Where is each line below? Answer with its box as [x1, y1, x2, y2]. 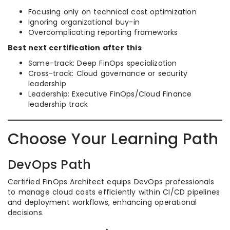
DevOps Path [8, 156, 91, 174]
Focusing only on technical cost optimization [28, 7, 197, 17]
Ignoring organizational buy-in [28, 17, 140, 28]
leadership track [28, 99, 88, 110]
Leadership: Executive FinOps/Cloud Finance [28, 89, 192, 100]
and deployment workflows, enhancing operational [8, 197, 197, 208]
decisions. [8, 207, 44, 218]
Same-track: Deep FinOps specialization [28, 58, 177, 69]
